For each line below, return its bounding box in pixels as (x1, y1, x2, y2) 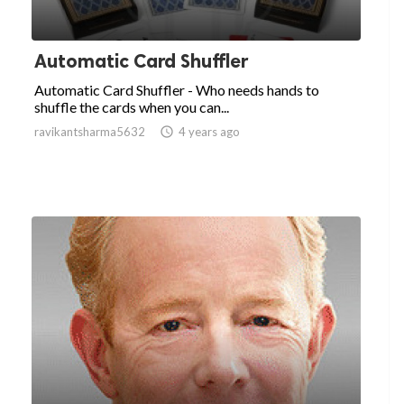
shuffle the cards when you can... (34, 98, 229, 116)
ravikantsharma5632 (34, 124, 145, 140)
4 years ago (179, 124, 240, 140)
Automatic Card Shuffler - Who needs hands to (34, 81, 319, 99)
